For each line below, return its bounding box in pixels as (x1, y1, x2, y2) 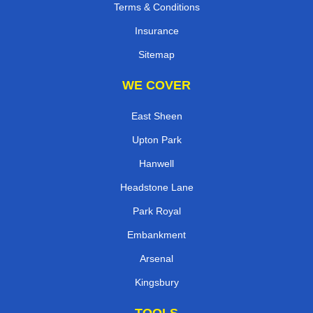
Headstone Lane (119, 181, 194, 193)
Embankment (127, 228, 186, 240)
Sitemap (138, 48, 175, 60)
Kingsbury (134, 276, 179, 288)
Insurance (134, 24, 179, 36)
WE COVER (122, 78, 191, 92)
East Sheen (131, 110, 182, 122)
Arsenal (140, 252, 173, 264)
